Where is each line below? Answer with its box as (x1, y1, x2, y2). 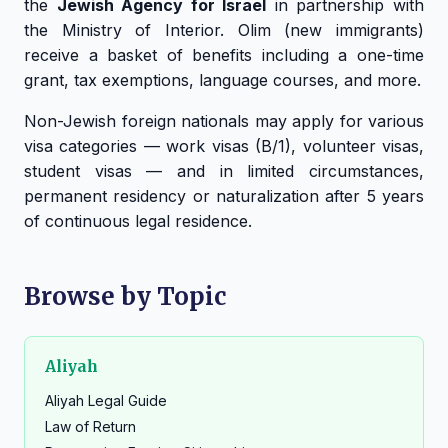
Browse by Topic (24, 281, 226, 313)
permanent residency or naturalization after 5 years (24, 186, 424, 207)
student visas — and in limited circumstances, (24, 161, 424, 182)
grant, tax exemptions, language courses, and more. (24, 70, 421, 91)
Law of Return (45, 418, 136, 436)
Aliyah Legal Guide (45, 392, 167, 410)
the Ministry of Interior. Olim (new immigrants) (24, 20, 424, 41)
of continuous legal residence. (24, 211, 252, 232)
